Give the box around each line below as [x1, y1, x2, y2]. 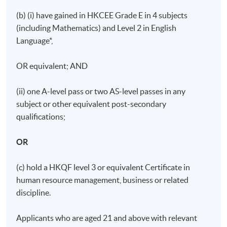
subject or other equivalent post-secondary [16, 99, 167, 108]
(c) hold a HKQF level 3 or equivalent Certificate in [16, 162, 191, 172]
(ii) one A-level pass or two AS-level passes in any [16, 86, 186, 96]
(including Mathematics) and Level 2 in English [16, 23, 177, 32]
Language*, [16, 35, 53, 45]
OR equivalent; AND [16, 61, 88, 70]
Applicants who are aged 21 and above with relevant [16, 213, 198, 222]
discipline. [16, 187, 51, 197]
